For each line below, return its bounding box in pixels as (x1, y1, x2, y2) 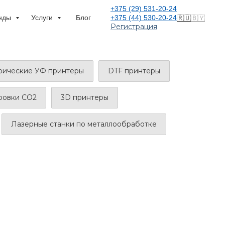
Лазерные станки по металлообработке (11, 120, 157, 129)
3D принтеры (61, 93, 108, 102)
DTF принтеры (107, 66, 160, 75)
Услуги (31, 14, 55, 22)
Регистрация (110, 22, 157, 31)
